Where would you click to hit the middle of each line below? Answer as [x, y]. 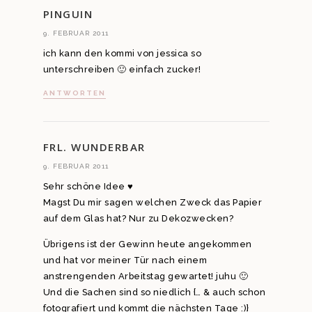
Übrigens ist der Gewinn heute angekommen [147, 244]
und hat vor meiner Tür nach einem [125, 260]
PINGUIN [68, 14]
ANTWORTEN [74, 93]
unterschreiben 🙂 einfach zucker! [122, 70]
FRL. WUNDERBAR [94, 147]
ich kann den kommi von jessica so [122, 54]
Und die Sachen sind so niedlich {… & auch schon [154, 292]
